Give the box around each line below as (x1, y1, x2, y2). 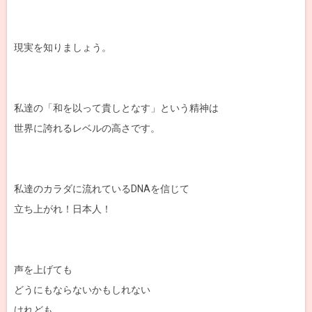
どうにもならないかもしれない (14, 283, 150, 295)
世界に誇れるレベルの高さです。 (14, 122, 160, 134)
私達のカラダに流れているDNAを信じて (14, 182, 189, 194)
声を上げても (14, 263, 72, 275)
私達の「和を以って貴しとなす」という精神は (14, 102, 219, 114)
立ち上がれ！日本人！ (14, 203, 111, 214)
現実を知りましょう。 (14, 41, 111, 53)
